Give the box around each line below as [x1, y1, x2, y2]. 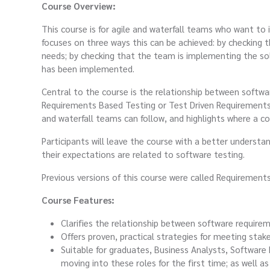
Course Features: [42, 194, 115, 206]
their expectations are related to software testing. [42, 148, 245, 160]
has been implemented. [42, 63, 134, 75]
